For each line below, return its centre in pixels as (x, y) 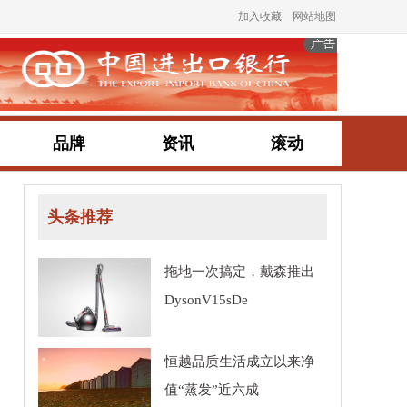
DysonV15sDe (206, 300)
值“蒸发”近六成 (212, 390)
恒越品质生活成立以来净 (239, 362)
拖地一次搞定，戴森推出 (239, 272)
